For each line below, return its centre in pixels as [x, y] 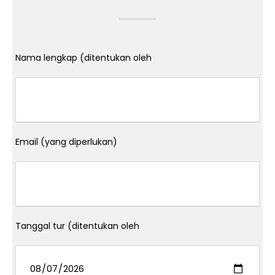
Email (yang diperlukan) [66, 142]
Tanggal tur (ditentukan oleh [77, 226]
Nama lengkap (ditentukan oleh [83, 58]
